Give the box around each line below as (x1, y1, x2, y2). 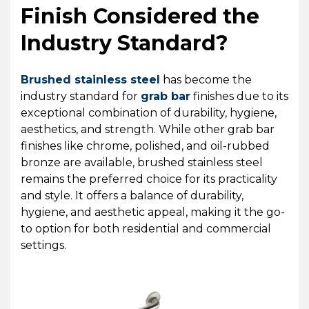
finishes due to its (190, 90, 288, 103)
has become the (160, 73, 252, 86)
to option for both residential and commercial (21, 222, 271, 235)
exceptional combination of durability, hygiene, (21, 106, 277, 119)
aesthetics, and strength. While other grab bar (21, 123, 275, 136)
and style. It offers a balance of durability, (21, 189, 243, 202)
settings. (21, 239, 66, 252)
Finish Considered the (21, 3, 259, 29)
